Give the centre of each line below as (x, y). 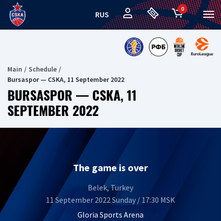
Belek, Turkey (110, 187)
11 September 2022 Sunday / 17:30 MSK (110, 200)
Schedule (43, 69)
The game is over (110, 167)
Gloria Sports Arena (110, 215)
